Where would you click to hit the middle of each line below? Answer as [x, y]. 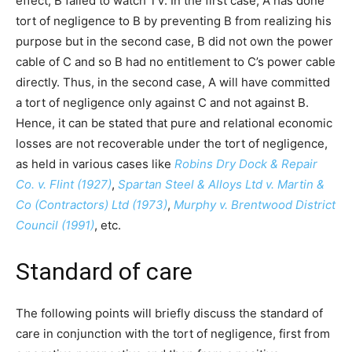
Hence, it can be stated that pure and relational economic [174, 123]
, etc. [108, 225]
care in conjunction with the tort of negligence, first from [173, 334]
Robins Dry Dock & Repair [246, 164]
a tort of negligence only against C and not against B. [162, 103]
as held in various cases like [95, 164]
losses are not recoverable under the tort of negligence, [172, 144]
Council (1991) [55, 225]
